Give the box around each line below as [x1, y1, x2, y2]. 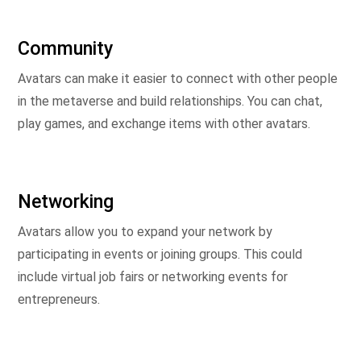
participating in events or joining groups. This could [18, 247, 302, 262]
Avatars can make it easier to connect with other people [18, 71, 338, 86]
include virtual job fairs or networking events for [18, 269, 288, 284]
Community [18, 37, 113, 60]
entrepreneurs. [18, 292, 100, 307]
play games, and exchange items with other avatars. [18, 116, 310, 131]
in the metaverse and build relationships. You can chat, [18, 93, 322, 109]
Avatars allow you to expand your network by [18, 224, 272, 239]
